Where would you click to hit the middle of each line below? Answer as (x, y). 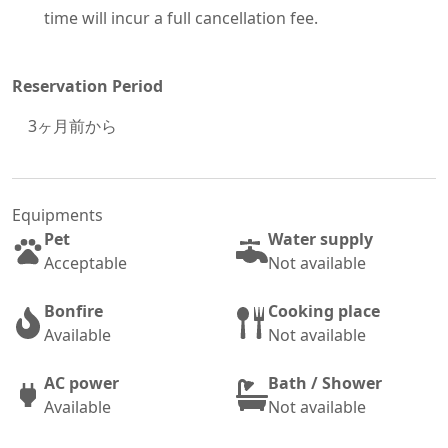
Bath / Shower (325, 383)
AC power (81, 383)
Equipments (57, 215)
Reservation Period (87, 86)
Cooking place (324, 311)
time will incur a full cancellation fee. (181, 18)
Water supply (320, 239)
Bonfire (73, 311)
